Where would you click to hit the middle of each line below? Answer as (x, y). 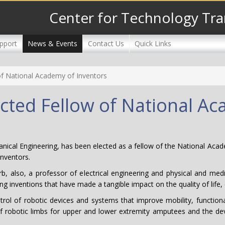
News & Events (52, 43)
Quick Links (153, 43)
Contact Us (106, 43)
